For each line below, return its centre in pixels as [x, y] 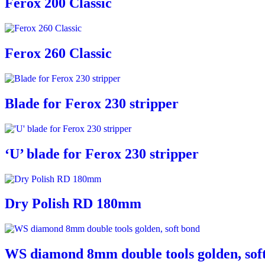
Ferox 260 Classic [58, 54]
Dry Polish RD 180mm [73, 204]
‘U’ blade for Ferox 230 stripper [102, 153]
